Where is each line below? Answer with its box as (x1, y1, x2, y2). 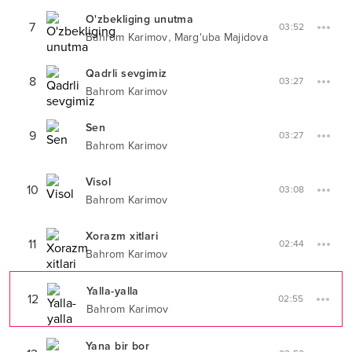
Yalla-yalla (86, 284, 139, 298)
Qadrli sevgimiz (86, 67, 167, 80)
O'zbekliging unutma (86, 13, 194, 26)
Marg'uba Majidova (174, 31, 268, 44)
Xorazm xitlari (86, 229, 159, 243)
